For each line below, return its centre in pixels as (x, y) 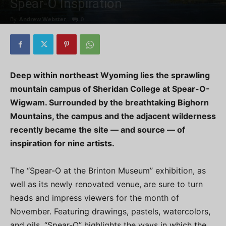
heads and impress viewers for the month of (95, 198)
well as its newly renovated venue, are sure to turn (106, 184)
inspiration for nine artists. (62, 143)
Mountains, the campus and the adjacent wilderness (113, 116)
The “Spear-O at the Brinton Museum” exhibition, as (108, 171)
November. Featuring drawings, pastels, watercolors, (110, 211)
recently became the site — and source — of (98, 130)
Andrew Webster (43, 19)
